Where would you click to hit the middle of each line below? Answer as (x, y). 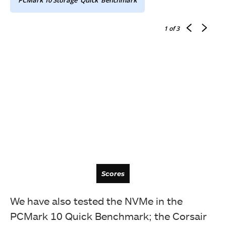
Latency (113, 136)
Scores (113, 173)
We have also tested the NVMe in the (96, 201)
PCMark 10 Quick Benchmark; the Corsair (108, 216)
